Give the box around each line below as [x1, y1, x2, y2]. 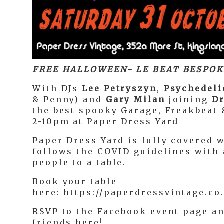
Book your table [32, 176, 117, 186]
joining [165, 94, 212, 104]
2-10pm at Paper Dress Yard [32, 116, 179, 126]
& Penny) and [32, 94, 106, 104]
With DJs [32, 83, 82, 93]
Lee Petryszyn [82, 83, 157, 93]
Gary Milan [105, 94, 165, 104]
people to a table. [32, 157, 127, 167]
